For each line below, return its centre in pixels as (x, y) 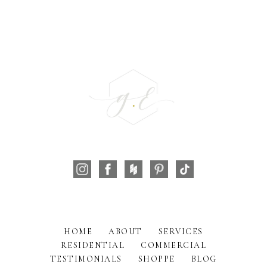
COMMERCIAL (174, 245)
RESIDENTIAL (93, 245)
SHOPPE (156, 259)
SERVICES (181, 231)
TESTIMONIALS (86, 259)
